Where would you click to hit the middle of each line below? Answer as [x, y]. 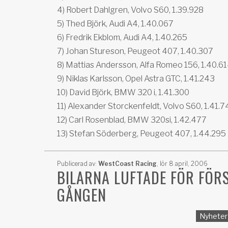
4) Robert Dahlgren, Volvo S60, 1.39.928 [130, 10]
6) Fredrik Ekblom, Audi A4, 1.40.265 [122, 37]
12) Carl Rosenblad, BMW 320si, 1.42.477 [132, 120]
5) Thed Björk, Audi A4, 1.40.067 [115, 24]
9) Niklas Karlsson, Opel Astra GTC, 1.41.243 [136, 79]
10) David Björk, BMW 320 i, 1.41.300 [123, 92]
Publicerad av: [78, 164]
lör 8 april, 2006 [183, 164]
